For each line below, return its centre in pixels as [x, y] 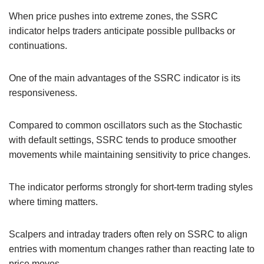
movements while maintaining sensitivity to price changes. [130, 155]
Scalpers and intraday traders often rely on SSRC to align [128, 235]
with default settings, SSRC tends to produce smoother [123, 140]
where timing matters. [53, 202]
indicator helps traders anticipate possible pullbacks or [122, 31]
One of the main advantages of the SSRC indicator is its [125, 78]
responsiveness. [43, 93]
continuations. [38, 46]
